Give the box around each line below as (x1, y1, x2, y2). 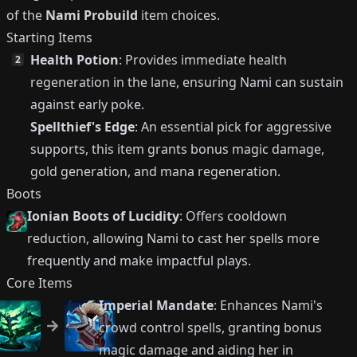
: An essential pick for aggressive (135, 118, 332, 135)
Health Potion (30, 51, 120, 69)
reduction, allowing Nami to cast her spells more (27, 229, 320, 247)
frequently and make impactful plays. (27, 252, 252, 269)
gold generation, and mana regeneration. (30, 163, 281, 180)
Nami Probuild (45, 6, 138, 24)
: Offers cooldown (179, 207, 288, 225)
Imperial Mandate (98, 296, 214, 314)
